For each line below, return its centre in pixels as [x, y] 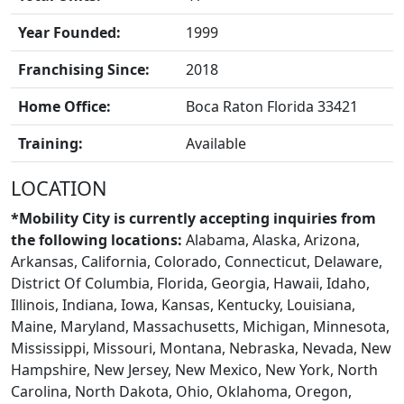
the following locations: [96, 240]
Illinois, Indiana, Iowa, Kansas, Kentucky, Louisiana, [183, 305]
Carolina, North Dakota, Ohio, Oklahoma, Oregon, [181, 391]
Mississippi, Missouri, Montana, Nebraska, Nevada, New [201, 348]
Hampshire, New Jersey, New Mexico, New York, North [194, 370]
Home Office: [64, 106]
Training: [50, 143]
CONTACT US [202, 330]
